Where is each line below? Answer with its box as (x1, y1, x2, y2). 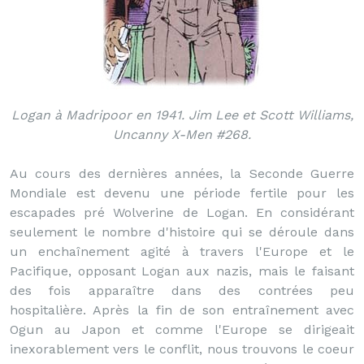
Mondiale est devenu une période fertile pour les (10, 185, 354, 201)
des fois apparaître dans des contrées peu (10, 283, 354, 298)
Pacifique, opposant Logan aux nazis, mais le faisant (10, 263, 354, 279)
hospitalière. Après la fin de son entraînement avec (10, 302, 354, 318)
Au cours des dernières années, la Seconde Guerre (10, 166, 354, 181)
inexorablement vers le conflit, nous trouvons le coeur (10, 341, 354, 357)
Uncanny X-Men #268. (113, 127, 251, 142)
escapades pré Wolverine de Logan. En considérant (10, 205, 354, 220)
